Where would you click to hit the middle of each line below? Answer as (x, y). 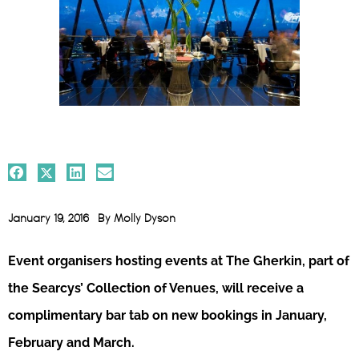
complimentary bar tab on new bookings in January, (167, 315)
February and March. (71, 342)
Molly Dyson (145, 219)
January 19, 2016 (48, 219)
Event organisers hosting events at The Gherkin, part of (179, 260)
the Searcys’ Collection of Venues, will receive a (156, 288)
